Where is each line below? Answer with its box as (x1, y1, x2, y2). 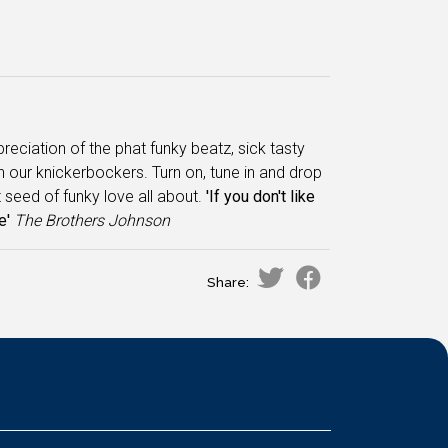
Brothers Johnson (44, 211, 170, 230)
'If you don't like (205, 187, 315, 206)
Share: (207, 275, 249, 290)
